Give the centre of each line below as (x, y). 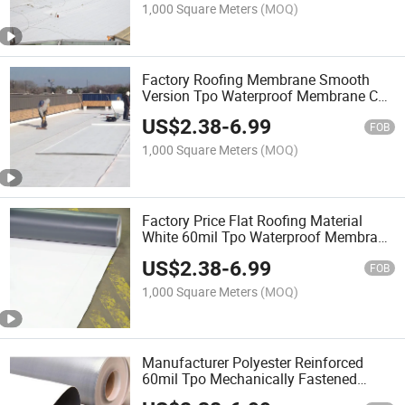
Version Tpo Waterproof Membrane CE (264, 95)
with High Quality (197, 254)
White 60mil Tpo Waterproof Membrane (268, 237)
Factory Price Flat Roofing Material (253, 221)
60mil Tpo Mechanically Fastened (250, 378)
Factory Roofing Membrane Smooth (256, 79)
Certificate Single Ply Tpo (222, 112)
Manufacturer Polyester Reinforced (253, 362)
